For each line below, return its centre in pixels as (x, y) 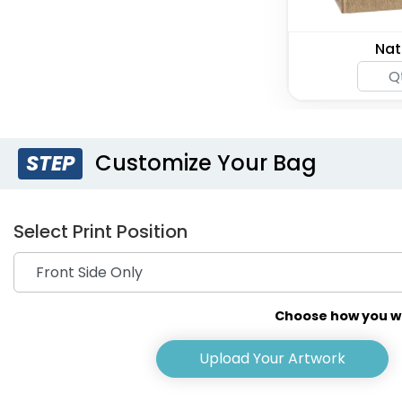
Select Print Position (100, 232)
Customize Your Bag (204, 163)
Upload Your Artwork (273, 359)
